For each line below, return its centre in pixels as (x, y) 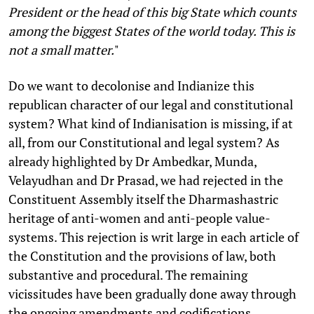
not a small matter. (61, 49)
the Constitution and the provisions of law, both (142, 255)
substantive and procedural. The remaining (128, 274)
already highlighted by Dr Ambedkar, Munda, (132, 161)
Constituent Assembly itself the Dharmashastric (143, 199)
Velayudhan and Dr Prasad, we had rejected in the (146, 180)
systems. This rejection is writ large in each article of (153, 237)
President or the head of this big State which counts (152, 12)
